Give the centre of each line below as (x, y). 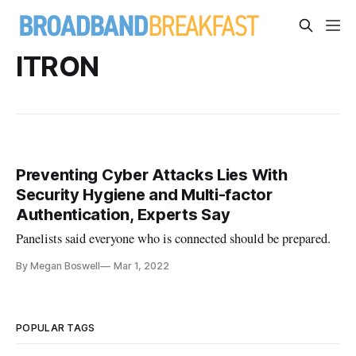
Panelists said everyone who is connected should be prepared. (174, 239)
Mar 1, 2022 (141, 266)
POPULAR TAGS (56, 328)
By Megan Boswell (58, 266)
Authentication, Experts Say (123, 215)
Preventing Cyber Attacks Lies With (152, 175)
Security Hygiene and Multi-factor (144, 195)
